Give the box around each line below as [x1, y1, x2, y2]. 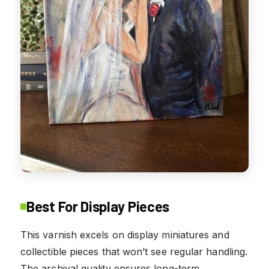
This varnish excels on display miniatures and [20, 229, 229, 241]
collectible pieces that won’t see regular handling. [20, 246, 248, 258]
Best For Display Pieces [26, 198, 170, 216]
